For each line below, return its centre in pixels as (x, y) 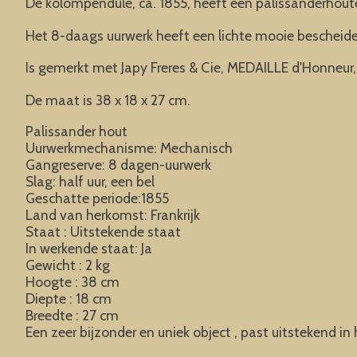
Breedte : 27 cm (72, 316)
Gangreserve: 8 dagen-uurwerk (118, 165)
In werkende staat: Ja (89, 249)
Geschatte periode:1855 (97, 198)
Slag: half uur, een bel (90, 182)
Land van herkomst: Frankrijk (113, 215)
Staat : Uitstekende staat (103, 232)
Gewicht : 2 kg (68, 265)
